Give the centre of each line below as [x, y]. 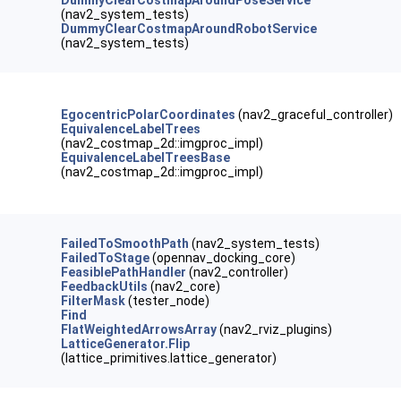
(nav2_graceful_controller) [315, 115]
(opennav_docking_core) [223, 258]
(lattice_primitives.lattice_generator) [169, 358]
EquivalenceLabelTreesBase [146, 158]
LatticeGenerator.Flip [126, 344]
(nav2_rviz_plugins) [275, 329]
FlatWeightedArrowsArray [139, 329]
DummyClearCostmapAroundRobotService [189, 29]
